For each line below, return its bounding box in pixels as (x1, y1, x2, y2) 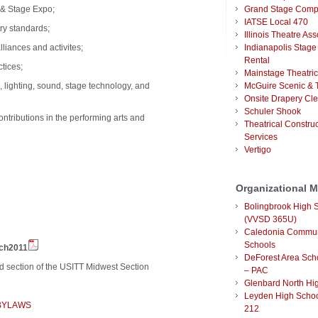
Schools (244, 240, 275, 251)
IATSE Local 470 (244, 17, 308, 28)
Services (244, 132, 278, 143)
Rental (244, 55, 270, 66)
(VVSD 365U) (244, 214, 297, 225)
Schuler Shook (244, 106, 301, 117)
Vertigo (244, 145, 271, 155)
